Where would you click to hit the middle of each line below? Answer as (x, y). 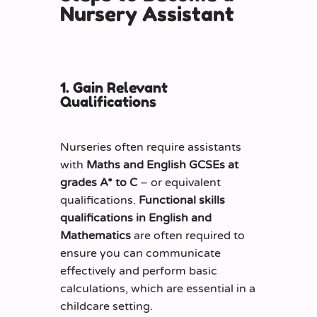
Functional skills (182, 201)
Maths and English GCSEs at (162, 165)
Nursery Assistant (147, 14)
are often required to (188, 236)
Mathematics (96, 236)
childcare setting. (106, 307)
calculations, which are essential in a (158, 289)
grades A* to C (99, 183)
